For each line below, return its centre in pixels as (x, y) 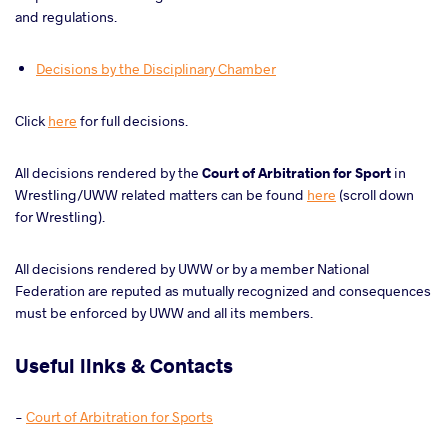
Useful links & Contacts (124, 365)
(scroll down (375, 194)
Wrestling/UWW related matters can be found (161, 194)
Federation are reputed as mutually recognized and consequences (223, 290)
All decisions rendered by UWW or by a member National (192, 268)
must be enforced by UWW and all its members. (165, 312)
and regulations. (66, 16)
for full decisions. (132, 120)
